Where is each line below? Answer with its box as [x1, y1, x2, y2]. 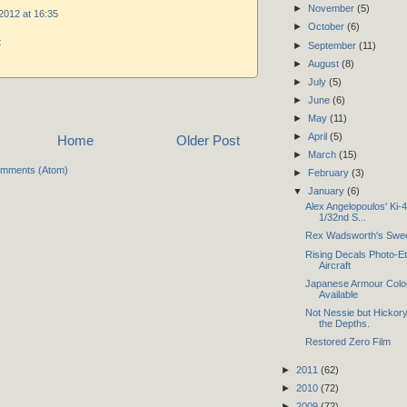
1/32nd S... [318, 212, 366, 223]
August [307, 57, 342, 69]
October [307, 21, 347, 33]
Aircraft [318, 259, 351, 271]
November [307, 3, 357, 15]
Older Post [176, 133, 240, 149]
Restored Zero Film [304, 335, 391, 347]
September [307, 39, 359, 51]
